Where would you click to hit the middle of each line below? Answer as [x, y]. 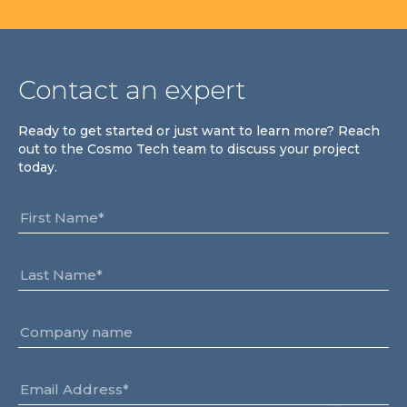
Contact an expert [132, 90]
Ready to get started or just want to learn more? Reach [199, 131]
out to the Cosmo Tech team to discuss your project [189, 149]
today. [38, 167]
